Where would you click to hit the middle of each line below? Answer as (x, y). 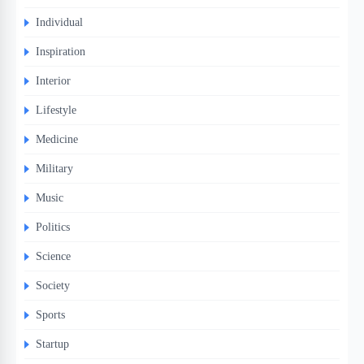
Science (53, 256)
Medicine (57, 139)
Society (53, 286)
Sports (50, 315)
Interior (53, 81)
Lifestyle (56, 110)
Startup (52, 344)
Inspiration (61, 52)
